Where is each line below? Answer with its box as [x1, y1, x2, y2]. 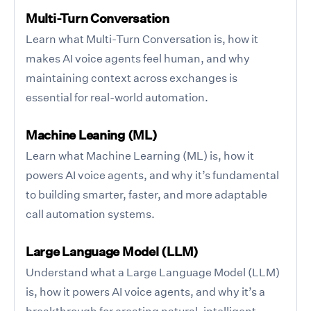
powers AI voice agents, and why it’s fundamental [26, 167, 279, 182]
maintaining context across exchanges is [26, 70, 237, 85]
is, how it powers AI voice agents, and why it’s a [26, 284, 265, 299]
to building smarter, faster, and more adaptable [26, 187, 267, 201]
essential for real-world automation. [26, 90, 208, 104]
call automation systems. [26, 206, 155, 221]
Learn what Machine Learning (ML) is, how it [26, 148, 254, 162]
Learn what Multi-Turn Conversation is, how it [26, 31, 258, 46]
